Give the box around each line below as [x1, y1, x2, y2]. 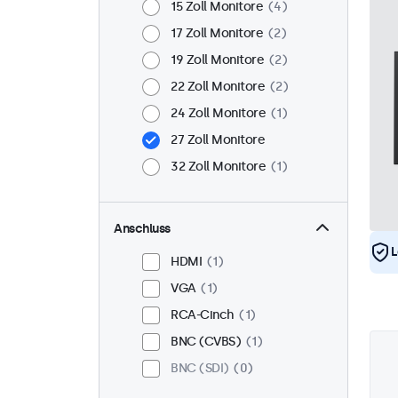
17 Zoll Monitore [171, 26, 263, 41]
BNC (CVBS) [171, 334, 241, 349]
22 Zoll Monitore [171, 79, 265, 94]
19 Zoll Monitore [171, 52, 264, 68]
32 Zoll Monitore [171, 159, 266, 174]
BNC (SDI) [171, 361, 229, 376]
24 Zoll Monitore [171, 106, 266, 121]
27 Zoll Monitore [171, 132, 265, 147]
